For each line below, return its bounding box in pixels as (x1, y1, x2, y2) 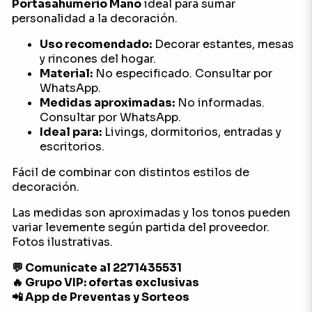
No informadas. (174, 95, 265, 110)
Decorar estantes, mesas (151, 37, 294, 52)
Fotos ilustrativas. (11, 235, 113, 249)
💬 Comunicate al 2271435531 (11, 260, 182, 275)
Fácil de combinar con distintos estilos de (11, 165, 249, 180)
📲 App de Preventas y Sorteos (11, 290, 189, 304)
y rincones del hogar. (39, 52, 156, 66)
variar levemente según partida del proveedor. (11, 220, 270, 235)
